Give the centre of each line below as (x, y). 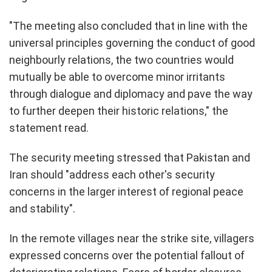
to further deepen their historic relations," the (119, 110)
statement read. (49, 127)
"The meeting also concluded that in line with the (128, 25)
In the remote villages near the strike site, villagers (132, 238)
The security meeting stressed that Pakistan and (130, 157)
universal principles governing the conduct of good (132, 42)
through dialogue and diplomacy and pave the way (131, 93)
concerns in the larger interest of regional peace (126, 191)
